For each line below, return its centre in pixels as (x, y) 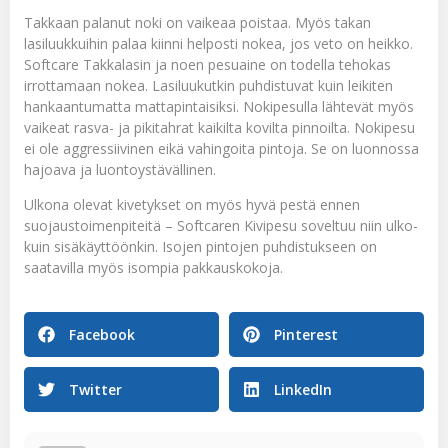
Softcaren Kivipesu (237, 225)
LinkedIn (303, 390)
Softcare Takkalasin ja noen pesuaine (145, 64)
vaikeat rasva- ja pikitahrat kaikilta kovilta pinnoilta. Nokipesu (219, 127)
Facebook (102, 335)
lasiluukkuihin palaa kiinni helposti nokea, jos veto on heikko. (218, 43)
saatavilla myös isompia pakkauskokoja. (153, 267)
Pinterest (306, 335)
